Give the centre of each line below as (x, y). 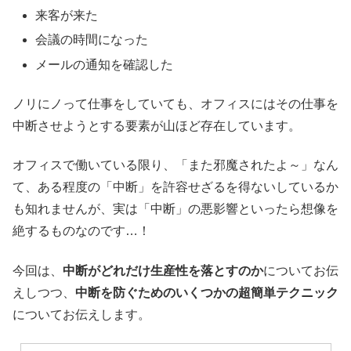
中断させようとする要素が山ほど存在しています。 (157, 126)
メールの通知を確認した (105, 64)
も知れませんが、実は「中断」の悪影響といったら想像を (175, 209)
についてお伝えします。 (81, 314)
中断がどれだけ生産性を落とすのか (163, 270)
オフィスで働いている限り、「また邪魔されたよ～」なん (175, 165)
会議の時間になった (92, 40)
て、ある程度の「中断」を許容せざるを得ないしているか (175, 187)
